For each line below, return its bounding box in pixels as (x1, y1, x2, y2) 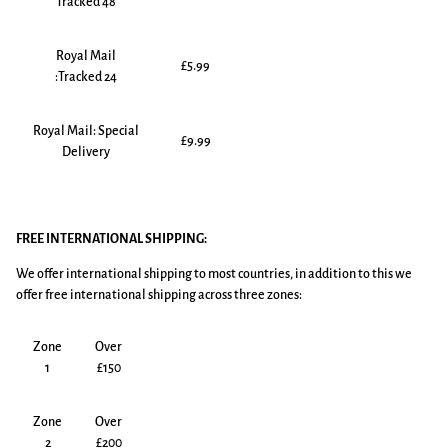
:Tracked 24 (55, 70, 117, 84)
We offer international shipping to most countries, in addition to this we (16, 267, 412, 281)
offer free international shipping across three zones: (16, 288, 304, 302)
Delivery (62, 145, 110, 159)
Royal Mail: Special (33, 124, 139, 138)
